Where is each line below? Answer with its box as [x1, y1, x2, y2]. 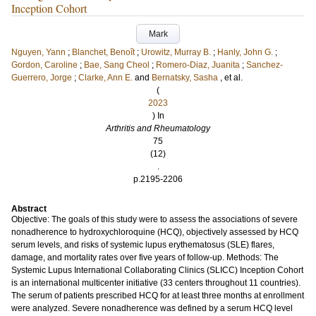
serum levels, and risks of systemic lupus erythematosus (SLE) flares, [11, 240, 274, 250]
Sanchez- [246, 60, 283, 70]
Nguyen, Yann [11, 47, 66, 57]
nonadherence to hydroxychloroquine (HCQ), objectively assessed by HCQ [11, 227, 298, 237]
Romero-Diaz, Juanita [156, 60, 240, 70]
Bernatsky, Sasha [152, 73, 218, 83]
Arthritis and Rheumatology [106, 123, 210, 133]
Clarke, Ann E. [78, 73, 133, 83]
